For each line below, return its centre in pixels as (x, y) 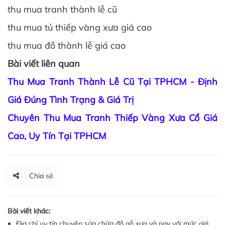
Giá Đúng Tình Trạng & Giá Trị (71, 100)
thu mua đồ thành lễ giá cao (67, 45)
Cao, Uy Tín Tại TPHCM (57, 136)
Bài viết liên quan (44, 64)
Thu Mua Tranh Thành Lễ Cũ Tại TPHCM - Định (113, 82)
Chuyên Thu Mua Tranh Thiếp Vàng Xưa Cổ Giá (113, 118)
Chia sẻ (41, 176)
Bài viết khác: (29, 211)
